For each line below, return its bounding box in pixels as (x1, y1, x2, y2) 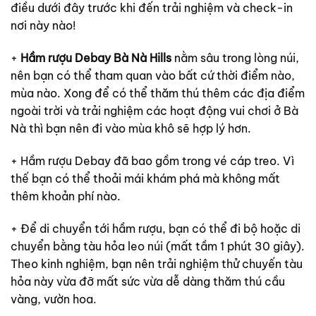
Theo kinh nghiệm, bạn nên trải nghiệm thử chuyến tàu (11, 256, 303, 271)
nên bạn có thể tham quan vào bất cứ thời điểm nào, (11, 68, 295, 83)
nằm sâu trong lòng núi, (174, 51, 299, 65)
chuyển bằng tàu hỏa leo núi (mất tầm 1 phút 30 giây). (11, 238, 305, 253)
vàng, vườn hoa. (11, 291, 97, 306)
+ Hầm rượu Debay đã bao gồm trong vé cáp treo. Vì (11, 153, 294, 168)
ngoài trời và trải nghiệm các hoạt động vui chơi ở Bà (11, 104, 298, 118)
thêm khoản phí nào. (11, 188, 121, 203)
